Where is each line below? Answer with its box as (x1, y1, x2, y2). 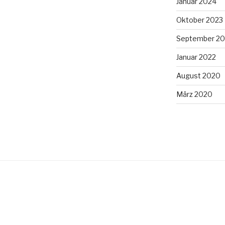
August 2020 (176, 71, 220, 80)
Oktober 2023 (176, 16, 223, 25)
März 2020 (176, 90, 212, 99)
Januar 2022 (176, 53, 216, 62)
